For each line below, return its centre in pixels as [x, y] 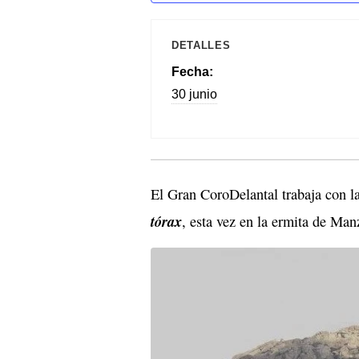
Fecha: [192, 71]
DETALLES [201, 45]
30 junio [194, 94]
